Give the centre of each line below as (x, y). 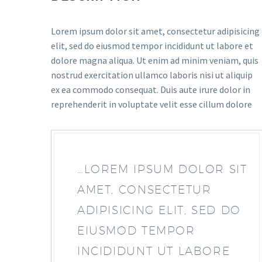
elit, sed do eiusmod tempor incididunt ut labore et (152, 46)
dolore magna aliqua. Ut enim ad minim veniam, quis (155, 60)
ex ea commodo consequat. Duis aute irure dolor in (151, 89)
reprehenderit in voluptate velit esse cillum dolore (151, 104)
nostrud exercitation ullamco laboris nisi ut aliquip (152, 75)
